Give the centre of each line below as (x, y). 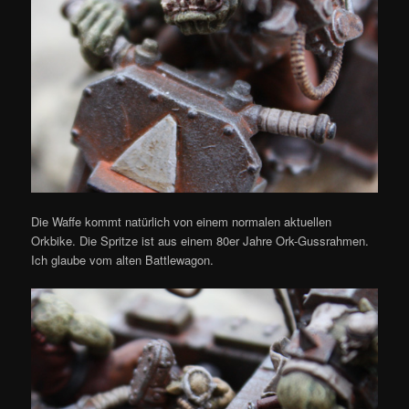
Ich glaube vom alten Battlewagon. (123, 259)
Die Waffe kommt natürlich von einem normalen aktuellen (182, 221)
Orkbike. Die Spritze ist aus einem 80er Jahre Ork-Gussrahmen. (200, 240)
